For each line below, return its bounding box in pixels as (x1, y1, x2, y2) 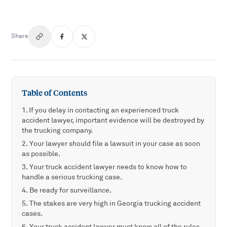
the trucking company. (22, 126, 93, 135)
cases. (22, 209, 43, 218)
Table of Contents (22, 88, 88, 98)
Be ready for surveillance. (29, 186, 112, 195)
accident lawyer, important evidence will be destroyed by (22, 116, 205, 125)
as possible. (22, 149, 61, 159)
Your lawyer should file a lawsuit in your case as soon (29, 139, 201, 148)
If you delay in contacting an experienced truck (29, 106, 179, 115)
